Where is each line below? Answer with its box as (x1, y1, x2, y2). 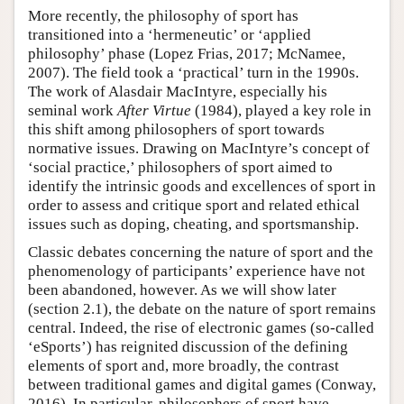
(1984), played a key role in (191, 101, 372, 119)
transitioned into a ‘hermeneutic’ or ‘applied (28, 25, 311, 43)
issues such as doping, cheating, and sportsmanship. (28, 215, 359, 233)
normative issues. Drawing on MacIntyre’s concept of (28, 139, 370, 157)
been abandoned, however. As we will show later (28, 280, 336, 298)
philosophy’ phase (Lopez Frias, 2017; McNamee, (28, 44, 345, 62)
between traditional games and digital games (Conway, (28, 375, 376, 393)
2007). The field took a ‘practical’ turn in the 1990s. (28, 63, 359, 81)
